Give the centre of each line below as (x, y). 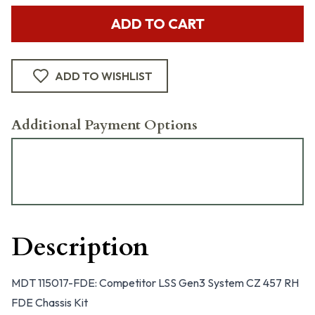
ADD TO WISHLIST (104, 76)
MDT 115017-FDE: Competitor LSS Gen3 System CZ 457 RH (155, 283)
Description (80, 247)
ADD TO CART (157, 24)
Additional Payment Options (104, 125)
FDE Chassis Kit (50, 302)
